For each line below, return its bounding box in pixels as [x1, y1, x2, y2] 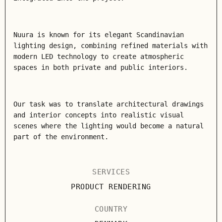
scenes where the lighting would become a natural [13, 122, 204, 130]
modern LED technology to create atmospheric [13, 53, 184, 60]
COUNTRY [94, 205, 128, 214]
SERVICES [92, 167, 130, 176]
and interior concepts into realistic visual [13, 111, 184, 119]
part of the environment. [13, 133, 109, 141]
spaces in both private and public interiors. [13, 63, 188, 71]
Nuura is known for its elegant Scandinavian [13, 31, 184, 39]
